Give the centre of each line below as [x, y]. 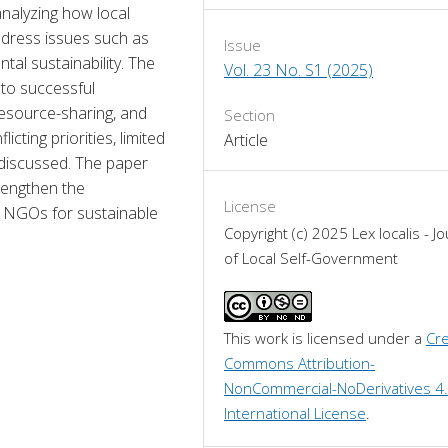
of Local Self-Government [311, 257]
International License [295, 412]
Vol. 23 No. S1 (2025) [298, 69]
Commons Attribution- [299, 362]
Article [246, 139]
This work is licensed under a [325, 337]
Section [249, 114]
